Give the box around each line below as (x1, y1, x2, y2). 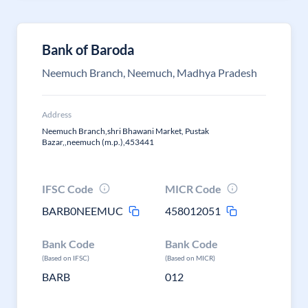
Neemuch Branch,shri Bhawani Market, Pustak (42, 126, 209, 136)
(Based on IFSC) (42, 254, 89, 262)
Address (42, 109, 71, 120)
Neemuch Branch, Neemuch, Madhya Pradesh (42, 66, 257, 79)
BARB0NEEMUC (42, 204, 123, 217)
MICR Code (165, 182, 222, 195)
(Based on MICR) (165, 254, 216, 262)
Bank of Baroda (42, 41, 134, 58)
